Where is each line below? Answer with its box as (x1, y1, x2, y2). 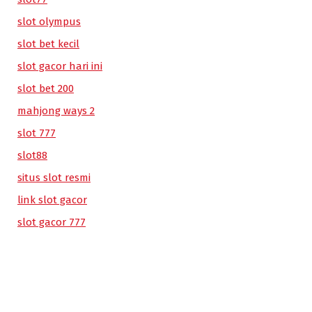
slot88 (17, 149, 47, 162)
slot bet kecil (17, 38, 79, 50)
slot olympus (17, 15, 81, 28)
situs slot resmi (17, 171, 91, 184)
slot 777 (17, 127, 56, 139)
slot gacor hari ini (17, 60, 102, 72)
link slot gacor (17, 194, 87, 206)
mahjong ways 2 (17, 104, 95, 117)
